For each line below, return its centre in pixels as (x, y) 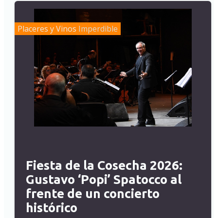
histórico (51, 207)
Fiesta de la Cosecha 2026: (104, 165)
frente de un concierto (92, 193)
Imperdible (98, 28)
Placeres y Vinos (47, 28)
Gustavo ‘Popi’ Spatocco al (103, 179)
